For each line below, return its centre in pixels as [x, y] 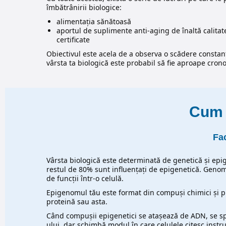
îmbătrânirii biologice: [84, 8]
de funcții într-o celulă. [85, 179]
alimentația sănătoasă [94, 22]
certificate [73, 40]
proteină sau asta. [77, 202]
